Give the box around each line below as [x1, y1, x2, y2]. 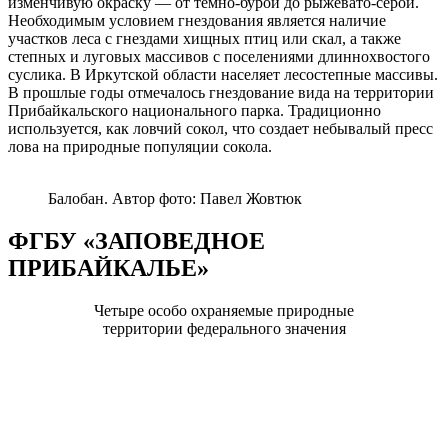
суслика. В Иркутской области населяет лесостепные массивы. [8, 66, 438, 84]
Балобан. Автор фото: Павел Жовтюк [48, 190, 302, 208]
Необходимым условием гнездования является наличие [8, 12, 386, 30]
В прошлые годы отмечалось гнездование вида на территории [8, 84, 434, 102]
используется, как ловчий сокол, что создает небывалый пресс [8, 120, 433, 138]
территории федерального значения [102, 320, 346, 338]
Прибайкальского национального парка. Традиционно [8, 102, 381, 120]
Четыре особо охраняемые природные [94, 302, 354, 320]
